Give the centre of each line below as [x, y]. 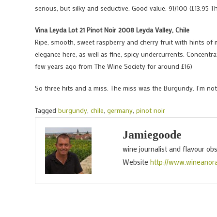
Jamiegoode [152, 135]
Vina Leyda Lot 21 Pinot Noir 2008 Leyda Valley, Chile [112, 30]
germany [120, 110]
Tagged [46, 110]
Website [135, 162]
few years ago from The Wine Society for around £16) [114, 66]
